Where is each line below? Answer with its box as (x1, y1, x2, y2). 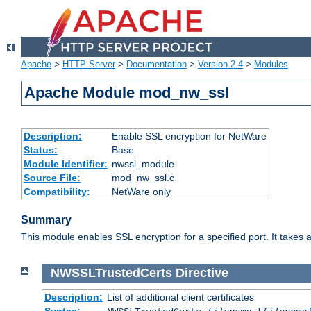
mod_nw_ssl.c (111, 172, 174, 184)
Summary (21, 214, 72, 226)
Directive (175, 266, 228, 280)
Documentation (126, 59, 187, 70)
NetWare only (111, 186, 171, 198)
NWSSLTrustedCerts (50, 266, 172, 280)
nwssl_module (111, 158, 174, 170)
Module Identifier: (23, 158, 108, 170)
